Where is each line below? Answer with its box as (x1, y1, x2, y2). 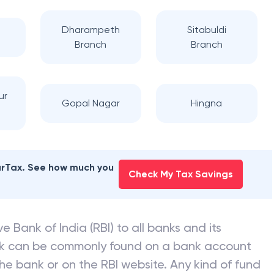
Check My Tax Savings (128, 168, 233, 180)
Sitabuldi (187, 24, 226, 35)
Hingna (191, 97, 223, 109)
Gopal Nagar (61, 97, 120, 109)
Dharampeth (61, 24, 120, 35)
